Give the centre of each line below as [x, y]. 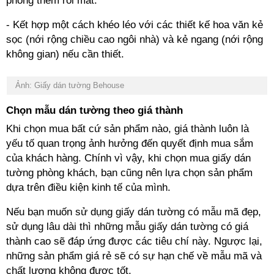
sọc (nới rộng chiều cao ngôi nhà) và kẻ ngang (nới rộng [135, 39]
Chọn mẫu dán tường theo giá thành [94, 110]
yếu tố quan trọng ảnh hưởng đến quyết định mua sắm [130, 143]
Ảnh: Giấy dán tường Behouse [68, 85]
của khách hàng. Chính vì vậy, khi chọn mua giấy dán [128, 158]
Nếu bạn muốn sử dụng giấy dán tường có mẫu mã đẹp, [134, 212]
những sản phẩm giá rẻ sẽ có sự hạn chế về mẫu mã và [134, 256]
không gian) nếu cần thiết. [67, 54]
